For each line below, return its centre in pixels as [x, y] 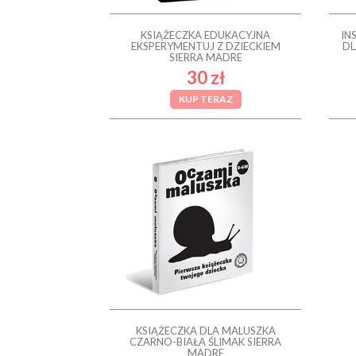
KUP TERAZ [205, 99]
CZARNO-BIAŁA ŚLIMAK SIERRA [205, 341]
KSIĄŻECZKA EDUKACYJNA [205, 35]
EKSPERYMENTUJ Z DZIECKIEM [205, 46]
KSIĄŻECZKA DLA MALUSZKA [205, 330]
